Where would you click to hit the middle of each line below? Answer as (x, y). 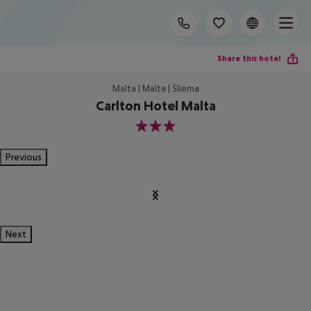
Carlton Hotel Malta (155, 106)
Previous (24, 157)
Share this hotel (249, 58)
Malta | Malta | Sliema (155, 88)
